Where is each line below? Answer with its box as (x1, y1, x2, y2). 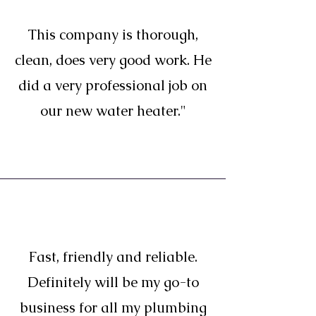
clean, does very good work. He (14, 51, 212, 69)
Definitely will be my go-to (27, 273, 199, 291)
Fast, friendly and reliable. (28, 248, 197, 266)
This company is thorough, (28, 25, 198, 44)
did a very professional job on (18, 76, 207, 95)
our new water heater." (39, 102, 186, 120)
